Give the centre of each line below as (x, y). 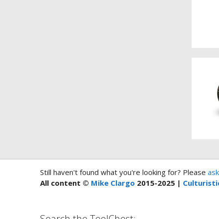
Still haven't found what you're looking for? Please (123, 172)
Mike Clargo (113, 183)
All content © (66, 183)
